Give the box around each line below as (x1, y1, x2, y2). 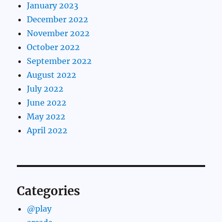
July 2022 (27, 84, 64, 94)
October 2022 (27, 42, 80, 53)
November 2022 (27, 28, 90, 39)
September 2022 (27, 56, 92, 66)
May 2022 (27, 111, 66, 122)
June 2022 (27, 98, 67, 108)
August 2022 (27, 70, 77, 80)
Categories (17, 183, 80, 199)
